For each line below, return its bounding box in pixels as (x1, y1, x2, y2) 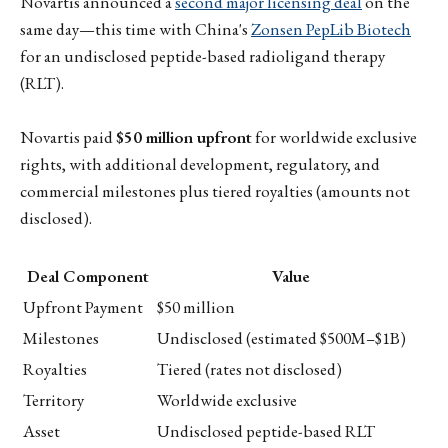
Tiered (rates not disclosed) (157, 357, 342, 380)
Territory (23, 388, 84, 411)
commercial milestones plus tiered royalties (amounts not (20, 180, 410, 203)
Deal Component (27, 264, 149, 287)
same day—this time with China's (20, 18, 251, 41)
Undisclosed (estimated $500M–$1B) (157, 326, 406, 349)
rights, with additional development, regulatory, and (20, 153, 380, 176)
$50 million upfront (116, 126, 252, 149)
